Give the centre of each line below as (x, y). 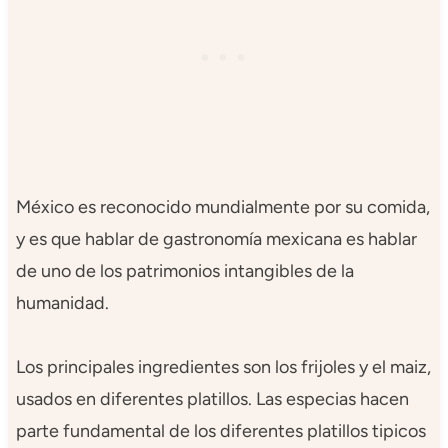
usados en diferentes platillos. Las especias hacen (212, 399)
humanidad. (62, 303)
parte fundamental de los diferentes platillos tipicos (220, 431)
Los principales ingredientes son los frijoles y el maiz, (223, 367)
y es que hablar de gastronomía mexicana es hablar (216, 239)
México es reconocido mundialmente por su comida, (222, 207)
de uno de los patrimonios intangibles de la (184, 271)
